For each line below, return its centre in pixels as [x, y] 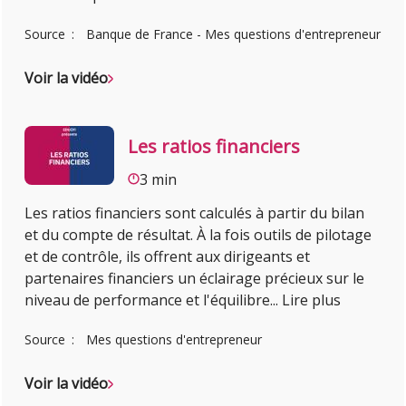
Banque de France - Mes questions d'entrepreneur [234, 34]
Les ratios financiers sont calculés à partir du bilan [195, 213]
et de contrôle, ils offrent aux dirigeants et [168, 256]
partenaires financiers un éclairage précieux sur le [195, 278]
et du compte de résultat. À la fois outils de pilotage [198, 234]
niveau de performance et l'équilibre [148, 300]
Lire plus [312, 300]
